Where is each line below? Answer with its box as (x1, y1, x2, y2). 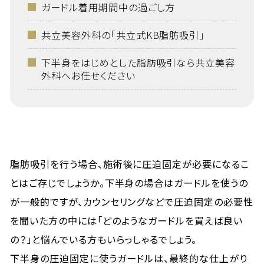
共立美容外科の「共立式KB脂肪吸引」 (41, 28, 205, 42)
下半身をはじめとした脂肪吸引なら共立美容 (41, 55, 236, 70)
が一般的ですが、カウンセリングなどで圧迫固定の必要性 (10, 194, 253, 209)
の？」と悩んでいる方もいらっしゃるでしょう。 (10, 232, 197, 246)
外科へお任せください (41, 68, 136, 82)
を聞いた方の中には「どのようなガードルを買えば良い (10, 213, 243, 227)
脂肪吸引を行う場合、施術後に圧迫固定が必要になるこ (10, 157, 250, 171)
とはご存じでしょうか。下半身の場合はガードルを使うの (10, 176, 248, 190)
